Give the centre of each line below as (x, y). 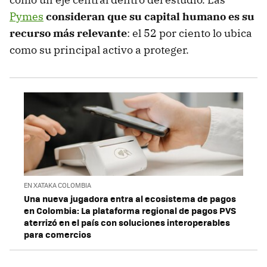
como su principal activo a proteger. (99, 49)
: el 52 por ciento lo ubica (190, 33)
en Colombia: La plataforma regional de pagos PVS (130, 211)
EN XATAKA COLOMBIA (58, 185)
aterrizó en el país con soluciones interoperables (127, 223)
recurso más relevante (68, 33)
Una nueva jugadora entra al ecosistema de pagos (130, 199)
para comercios (58, 235)
